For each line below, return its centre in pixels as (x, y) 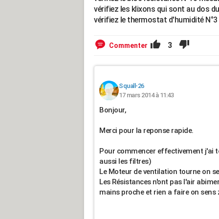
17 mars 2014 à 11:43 (146, 95)
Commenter (128, 45)
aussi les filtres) (125, 161)
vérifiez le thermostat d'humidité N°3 (156, 20)
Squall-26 (131, 86)
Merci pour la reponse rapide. (146, 131)
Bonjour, (113, 110)
